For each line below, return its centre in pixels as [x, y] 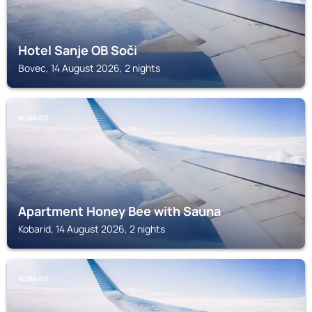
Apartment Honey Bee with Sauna [119, 211]
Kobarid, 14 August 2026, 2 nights [92, 229]
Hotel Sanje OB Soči [78, 50]
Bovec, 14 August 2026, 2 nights [89, 68]
